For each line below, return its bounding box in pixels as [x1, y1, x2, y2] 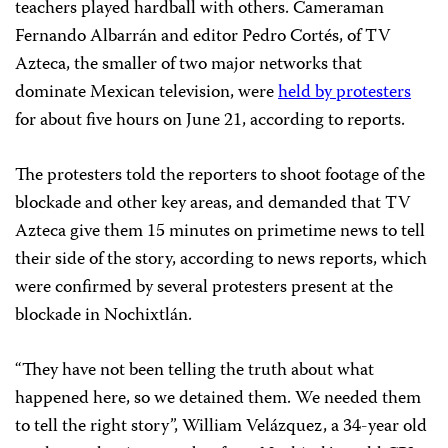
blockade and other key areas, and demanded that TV [15, 189, 410, 220]
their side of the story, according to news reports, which [15, 245, 427, 276]
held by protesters [278, 78, 411, 109]
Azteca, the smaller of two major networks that [15, 50, 362, 81]
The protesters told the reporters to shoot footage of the [15, 161, 425, 192]
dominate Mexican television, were [15, 78, 278, 109]
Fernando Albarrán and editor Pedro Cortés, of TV [15, 22, 390, 53]
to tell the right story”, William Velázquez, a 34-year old [15, 412, 427, 443]
